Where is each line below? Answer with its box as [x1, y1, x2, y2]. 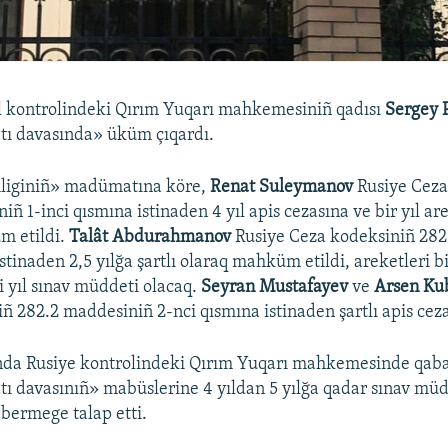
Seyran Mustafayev [201, 277, 349, 297]
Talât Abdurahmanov [65, 227, 236, 247]
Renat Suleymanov [210, 177, 358, 197]
